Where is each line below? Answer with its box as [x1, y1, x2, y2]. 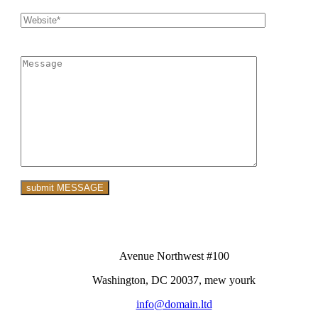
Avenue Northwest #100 [119, 250, 229, 263]
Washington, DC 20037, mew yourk [92, 274, 256, 287]
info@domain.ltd [136, 298, 212, 311]
